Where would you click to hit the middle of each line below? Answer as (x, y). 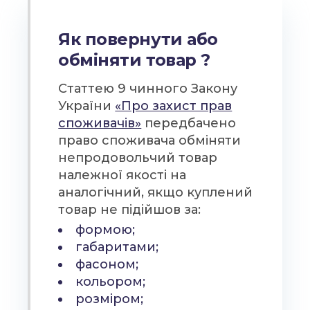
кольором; (111, 282)
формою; (106, 230)
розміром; (110, 299)
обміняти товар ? (134, 60)
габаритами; (117, 247)
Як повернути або (138, 39)
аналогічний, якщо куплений (156, 192)
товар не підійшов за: (130, 210)
